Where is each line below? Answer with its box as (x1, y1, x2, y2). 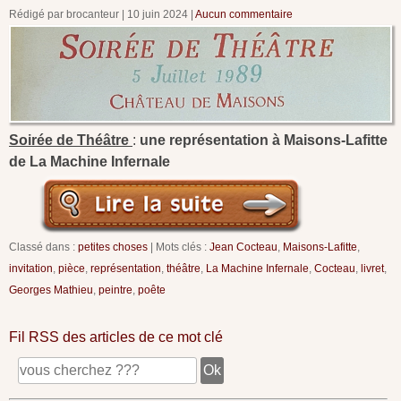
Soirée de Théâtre (9, 132, 132, 149)
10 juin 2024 (127, 8, 191, 20)
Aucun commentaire (195, 8, 293, 20)
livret (361, 262, 384, 275)
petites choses (78, 241, 148, 253)
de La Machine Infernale (9, 154, 170, 170)
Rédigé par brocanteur (9, 8, 122, 20)
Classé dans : (9, 241, 78, 253)
